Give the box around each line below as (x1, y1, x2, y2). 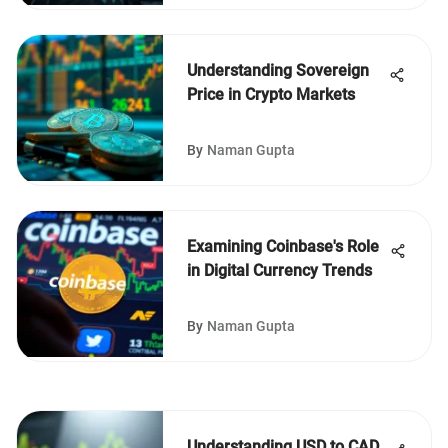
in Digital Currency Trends (187, 261, 372, 280)
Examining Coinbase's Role (187, 237, 379, 256)
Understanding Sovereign (187, 61, 369, 80)
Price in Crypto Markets (187, 85, 355, 104)
